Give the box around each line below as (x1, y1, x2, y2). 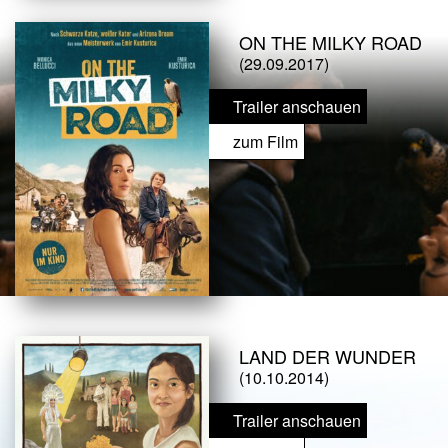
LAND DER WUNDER (239, 343, 416, 370)
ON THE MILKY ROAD (239, 29, 422, 56)
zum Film (233, 130, 298, 154)
